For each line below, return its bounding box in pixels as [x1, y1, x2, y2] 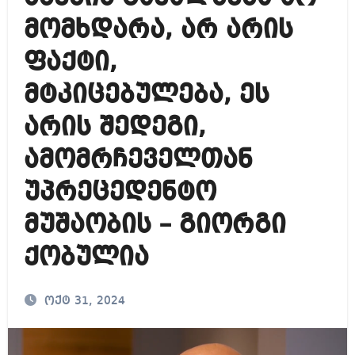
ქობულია [23, 245, 149, 271]
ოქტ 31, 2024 [44, 295, 125, 307]
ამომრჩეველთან [23, 147, 253, 174]
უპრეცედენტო [23, 180, 216, 206]
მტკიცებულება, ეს [23, 82, 269, 109]
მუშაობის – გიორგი [23, 212, 286, 239]
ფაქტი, [23, 50, 117, 76]
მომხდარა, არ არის [23, 17, 293, 44]
